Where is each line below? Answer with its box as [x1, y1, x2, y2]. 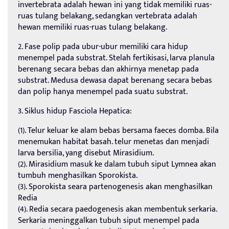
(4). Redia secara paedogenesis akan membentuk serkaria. [18, 202, 217, 217]
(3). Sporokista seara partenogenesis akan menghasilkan [18, 180, 213, 194]
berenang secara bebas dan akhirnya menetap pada [18, 62, 199, 77]
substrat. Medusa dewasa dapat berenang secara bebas [18, 74, 212, 88]
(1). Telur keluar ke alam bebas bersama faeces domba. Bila [18, 124, 219, 138]
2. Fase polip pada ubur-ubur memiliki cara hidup [18, 40, 188, 54]
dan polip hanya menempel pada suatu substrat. [18, 85, 188, 99]
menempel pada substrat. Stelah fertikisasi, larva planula [18, 51, 215, 65]
